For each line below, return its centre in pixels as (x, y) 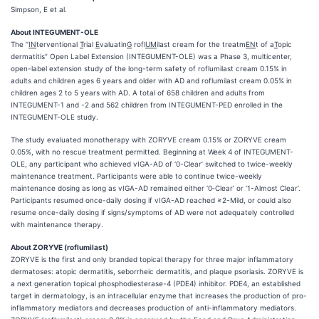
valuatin (113, 44)
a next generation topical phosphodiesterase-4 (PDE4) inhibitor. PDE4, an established (156, 283)
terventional (58, 44)
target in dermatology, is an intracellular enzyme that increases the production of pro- (159, 296)
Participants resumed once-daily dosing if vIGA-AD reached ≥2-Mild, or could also (151, 200)
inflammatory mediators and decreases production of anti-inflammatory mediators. (153, 308)
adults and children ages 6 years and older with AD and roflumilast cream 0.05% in (151, 80)
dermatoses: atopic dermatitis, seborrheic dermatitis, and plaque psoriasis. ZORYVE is (157, 271)
